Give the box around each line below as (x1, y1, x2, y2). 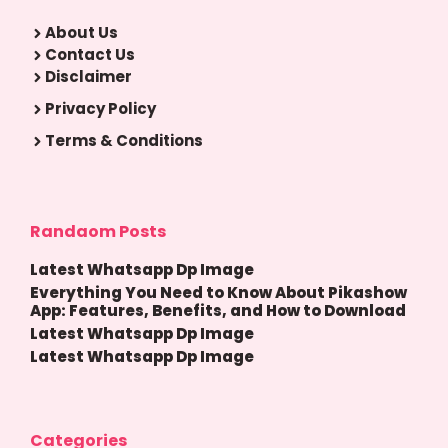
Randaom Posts (30, 220, 166, 244)
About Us (45, 22, 118, 44)
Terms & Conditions (45, 130, 203, 152)
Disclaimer (45, 66, 132, 88)
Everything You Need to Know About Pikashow (30, 282, 407, 304)
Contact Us (45, 44, 135, 66)
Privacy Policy (45, 98, 156, 120)
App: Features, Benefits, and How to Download (30, 300, 406, 322)
